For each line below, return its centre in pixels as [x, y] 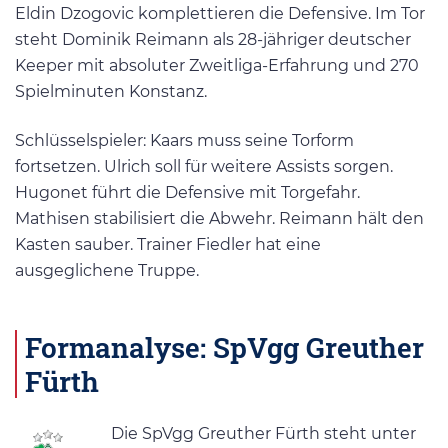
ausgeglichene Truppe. [107, 270]
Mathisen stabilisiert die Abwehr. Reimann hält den [219, 218]
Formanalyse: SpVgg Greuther [224, 347]
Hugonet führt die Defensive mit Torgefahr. [187, 192]
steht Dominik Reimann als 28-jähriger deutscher [213, 39]
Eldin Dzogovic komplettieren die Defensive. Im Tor [220, 13]
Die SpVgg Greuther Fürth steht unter [263, 434]
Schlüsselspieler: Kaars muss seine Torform [184, 140]
